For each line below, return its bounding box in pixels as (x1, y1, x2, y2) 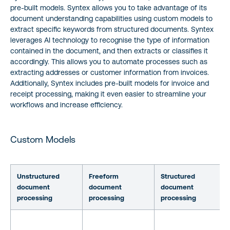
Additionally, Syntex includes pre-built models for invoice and (10, 79, 209, 87)
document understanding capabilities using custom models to (10, 14, 213, 23)
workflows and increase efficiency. (10, 100, 123, 109)
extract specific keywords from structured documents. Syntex (10, 25, 214, 33)
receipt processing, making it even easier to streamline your (10, 89, 206, 98)
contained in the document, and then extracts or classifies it (10, 46, 208, 55)
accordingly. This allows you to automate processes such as (10, 57, 207, 66)
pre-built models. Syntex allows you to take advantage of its (10, 3, 207, 12)
